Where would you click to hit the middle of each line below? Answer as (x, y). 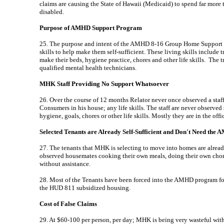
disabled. (52, 12)
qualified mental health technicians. (88, 68)
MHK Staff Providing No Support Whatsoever (104, 84)
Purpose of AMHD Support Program (91, 28)
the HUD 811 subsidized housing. (85, 188)
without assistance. (65, 164)
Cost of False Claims (68, 204)
